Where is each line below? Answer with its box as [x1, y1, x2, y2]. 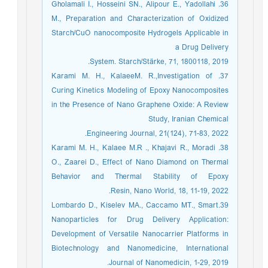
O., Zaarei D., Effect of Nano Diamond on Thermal [54, 156, 232, 169]
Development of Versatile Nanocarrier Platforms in [54, 227, 232, 241]
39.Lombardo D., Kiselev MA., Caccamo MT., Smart [54, 199, 221, 212]
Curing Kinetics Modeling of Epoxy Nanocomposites [54, 84, 232, 98]
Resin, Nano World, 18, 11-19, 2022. [114, 184, 232, 198]
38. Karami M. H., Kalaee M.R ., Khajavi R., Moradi [54, 141, 218, 155]
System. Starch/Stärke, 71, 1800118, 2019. [93, 55, 232, 69]
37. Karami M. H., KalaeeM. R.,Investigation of [54, 69, 215, 83]
